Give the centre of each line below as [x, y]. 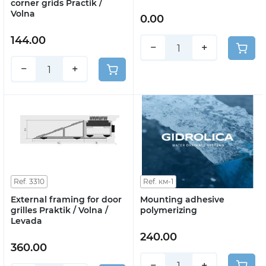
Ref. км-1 [158, 181]
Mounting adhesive [182, 199]
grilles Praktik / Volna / [59, 210]
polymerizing [169, 210]
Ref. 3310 [29, 181]
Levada [26, 221]
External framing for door [66, 199]
